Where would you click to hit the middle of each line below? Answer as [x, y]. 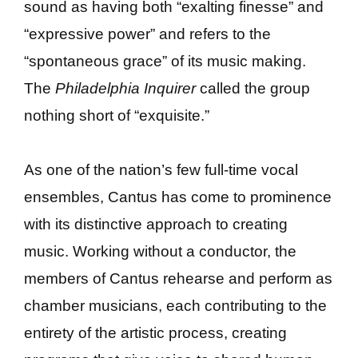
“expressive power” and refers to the [147, 34]
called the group [253, 88]
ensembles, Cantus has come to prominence [178, 197]
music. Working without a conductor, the [160, 252]
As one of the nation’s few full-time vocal [161, 170]
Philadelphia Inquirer [125, 88]
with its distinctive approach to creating [156, 225]
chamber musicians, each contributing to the [175, 306]
